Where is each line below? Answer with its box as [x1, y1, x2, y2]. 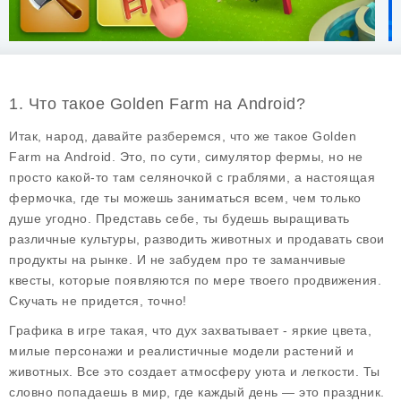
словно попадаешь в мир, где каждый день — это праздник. [9, 385, 385, 399]
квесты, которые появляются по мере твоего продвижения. [9, 273, 381, 287]
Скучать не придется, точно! [9, 294, 187, 308]
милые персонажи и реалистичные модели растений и [9, 344, 354, 358]
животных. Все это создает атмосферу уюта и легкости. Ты [9, 364, 380, 379]
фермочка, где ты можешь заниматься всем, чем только [9, 191, 362, 205]
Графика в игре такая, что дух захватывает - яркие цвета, [9, 323, 371, 337]
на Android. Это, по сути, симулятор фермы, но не [41, 149, 363, 164]
